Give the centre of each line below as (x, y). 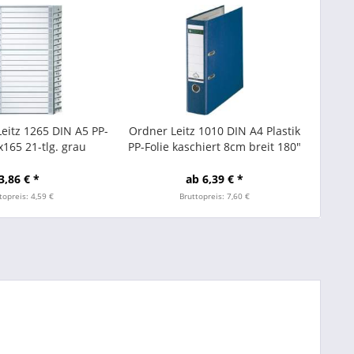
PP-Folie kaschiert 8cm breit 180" (214, 147)
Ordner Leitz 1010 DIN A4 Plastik (214, 131)
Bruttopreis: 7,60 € (214, 196)
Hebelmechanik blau (215, 162)
